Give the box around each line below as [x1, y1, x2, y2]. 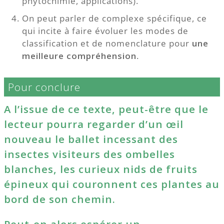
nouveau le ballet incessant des [4, 131, 178, 146]
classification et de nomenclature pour [21, 37, 192, 49]
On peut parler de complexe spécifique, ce [21, 12, 207, 24]
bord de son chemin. [4, 191, 115, 206]
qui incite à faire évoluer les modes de [21, 24, 188, 36]
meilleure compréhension [21, 49, 136, 61]
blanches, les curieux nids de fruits [4, 161, 197, 176]
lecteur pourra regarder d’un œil [4, 116, 183, 131]
